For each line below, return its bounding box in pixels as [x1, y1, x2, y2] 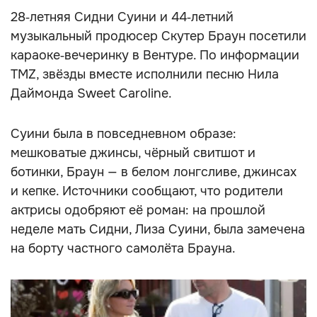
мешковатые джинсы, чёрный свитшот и [11, 145, 255, 161]
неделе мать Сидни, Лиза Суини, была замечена [11, 221, 305, 237]
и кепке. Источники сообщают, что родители [11, 183, 283, 199]
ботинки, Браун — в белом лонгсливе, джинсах [11, 164, 296, 180]
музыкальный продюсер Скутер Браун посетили [11, 28, 306, 44]
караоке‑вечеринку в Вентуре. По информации [11, 47, 299, 63]
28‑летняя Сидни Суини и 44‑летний [11, 9, 234, 25]
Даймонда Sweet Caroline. [11, 86, 172, 101]
